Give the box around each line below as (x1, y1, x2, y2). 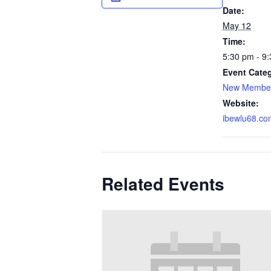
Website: (223, 97, 259, 109)
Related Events (102, 171, 224, 197)
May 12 (223, 19, 251, 32)
